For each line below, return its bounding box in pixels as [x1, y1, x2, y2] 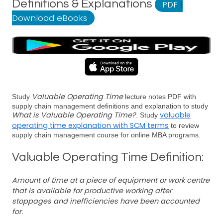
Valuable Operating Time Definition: [12, 151, 204, 163]
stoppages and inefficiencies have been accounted [12, 196, 200, 206]
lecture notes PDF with [123, 93, 196, 101]
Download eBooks [12, 12, 87, 24]
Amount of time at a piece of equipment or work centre [12, 175, 210, 185]
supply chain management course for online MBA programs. [12, 131, 201, 139]
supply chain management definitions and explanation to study [12, 102, 208, 110]
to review [169, 121, 199, 129]
